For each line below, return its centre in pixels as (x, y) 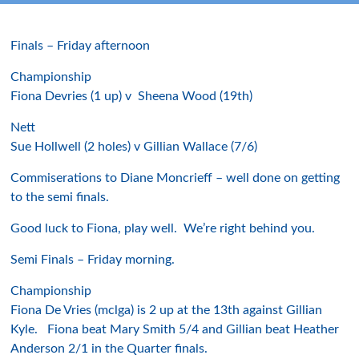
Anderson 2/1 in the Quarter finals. (109, 349)
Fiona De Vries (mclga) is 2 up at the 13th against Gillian (167, 310)
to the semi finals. (60, 197)
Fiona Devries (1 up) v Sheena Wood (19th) (132, 96)
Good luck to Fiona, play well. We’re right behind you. (163, 228)
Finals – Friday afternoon (81, 46)
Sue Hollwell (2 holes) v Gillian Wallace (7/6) (134, 147)
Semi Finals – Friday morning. (93, 260)
